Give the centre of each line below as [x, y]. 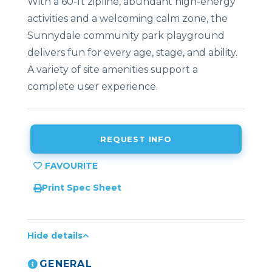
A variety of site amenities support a [113, 70]
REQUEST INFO [136, 139]
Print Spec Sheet [82, 188]
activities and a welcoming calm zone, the [127, 19]
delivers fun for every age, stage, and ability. [132, 53]
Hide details [55, 236]
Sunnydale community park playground [126, 36]
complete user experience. [93, 87]
